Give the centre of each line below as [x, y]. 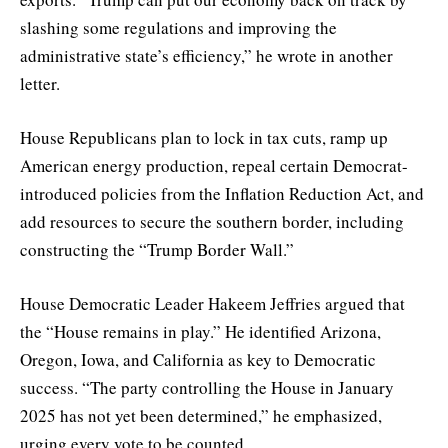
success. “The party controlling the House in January [207, 388]
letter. [40, 83]
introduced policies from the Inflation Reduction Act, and [222, 194]
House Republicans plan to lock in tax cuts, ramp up [204, 138]
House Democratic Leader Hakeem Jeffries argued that [212, 304]
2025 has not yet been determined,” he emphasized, [201, 416]
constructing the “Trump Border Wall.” [157, 250]
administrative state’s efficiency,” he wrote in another [206, 55]
